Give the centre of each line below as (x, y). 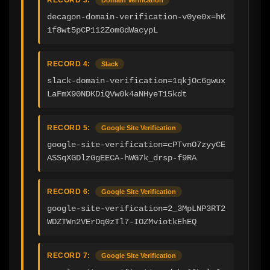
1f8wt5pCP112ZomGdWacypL (102, 30)
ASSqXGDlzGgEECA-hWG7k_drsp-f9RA (122, 158)
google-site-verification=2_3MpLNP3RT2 (136, 208)
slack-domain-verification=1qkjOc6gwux (136, 80)
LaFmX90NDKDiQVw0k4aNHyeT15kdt (117, 94)
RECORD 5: (69, 127)
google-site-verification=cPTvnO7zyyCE (136, 144)
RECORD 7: (69, 255)
